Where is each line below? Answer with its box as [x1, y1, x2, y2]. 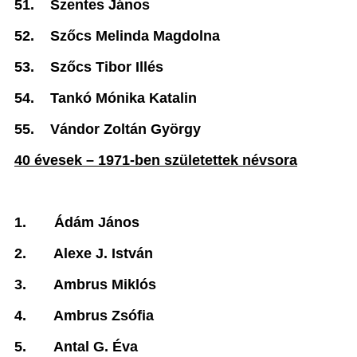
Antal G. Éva [53, 339, 138, 355]
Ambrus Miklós [53, 277, 156, 292]
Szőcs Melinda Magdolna [50, 28, 220, 44]
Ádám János [54, 214, 139, 230]
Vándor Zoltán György [50, 121, 201, 137]
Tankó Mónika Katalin [50, 90, 197, 106]
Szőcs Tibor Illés [50, 59, 163, 75]
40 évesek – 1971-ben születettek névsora [14, 152, 297, 168]
